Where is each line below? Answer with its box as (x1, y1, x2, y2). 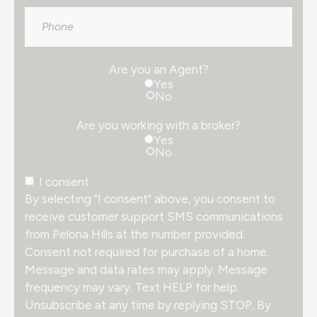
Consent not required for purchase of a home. (25, 244, 269, 259)
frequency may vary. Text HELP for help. (25, 279, 239, 294)
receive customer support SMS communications (25, 209, 283, 224)
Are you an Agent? (108, 62, 209, 76)
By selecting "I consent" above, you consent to (25, 191, 275, 206)
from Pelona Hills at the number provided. (25, 226, 245, 241)
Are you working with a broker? (76, 117, 241, 132)
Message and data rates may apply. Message (25, 262, 267, 277)
